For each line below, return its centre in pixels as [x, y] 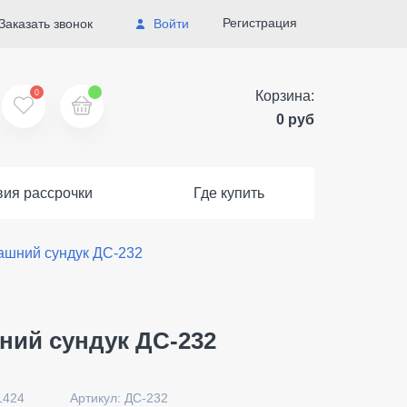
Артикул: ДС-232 [119, 398]
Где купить [228, 193]
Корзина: [285, 96]
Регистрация [259, 23]
